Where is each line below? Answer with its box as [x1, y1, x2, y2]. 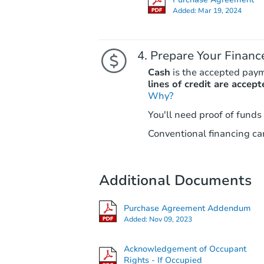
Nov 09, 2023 [149, 214, 192, 224]
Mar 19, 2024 [197, 5, 242, 15]
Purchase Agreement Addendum [124, 202, 251, 214]
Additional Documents [99, 170, 252, 190]
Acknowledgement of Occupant [124, 243, 246, 255]
